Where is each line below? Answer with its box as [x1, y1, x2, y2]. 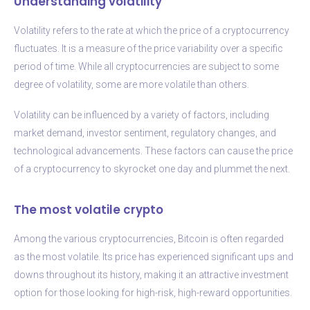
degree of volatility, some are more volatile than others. [14, 78, 249, 90]
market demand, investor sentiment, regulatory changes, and [14, 127, 276, 138]
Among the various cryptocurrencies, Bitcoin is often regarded [14, 232, 284, 244]
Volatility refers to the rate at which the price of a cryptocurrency [14, 24, 289, 36]
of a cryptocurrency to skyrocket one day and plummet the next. [14, 163, 290, 174]
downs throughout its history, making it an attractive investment [14, 268, 289, 280]
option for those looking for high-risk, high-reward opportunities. [14, 286, 292, 298]
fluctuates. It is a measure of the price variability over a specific [14, 42, 283, 54]
